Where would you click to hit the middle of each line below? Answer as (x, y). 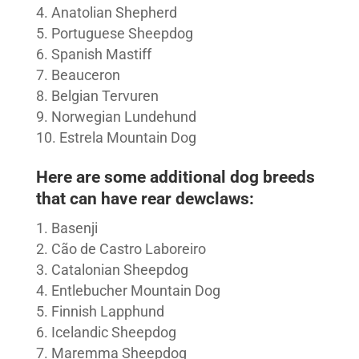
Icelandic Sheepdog (113, 333)
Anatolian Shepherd (114, 13)
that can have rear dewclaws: (145, 199)
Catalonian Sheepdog (119, 270)
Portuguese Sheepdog (122, 34)
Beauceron (85, 75)
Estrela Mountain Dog (129, 138)
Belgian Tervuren (105, 96)
